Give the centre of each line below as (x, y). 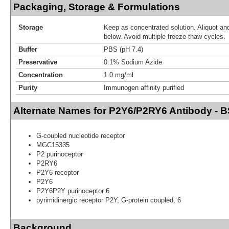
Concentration (41, 75)
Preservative (38, 62)
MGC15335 (53, 145)
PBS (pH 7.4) (123, 49)
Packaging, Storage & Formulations (97, 7)
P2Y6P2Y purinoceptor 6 (73, 191)
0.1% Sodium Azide (133, 62)
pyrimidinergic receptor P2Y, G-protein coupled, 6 (109, 200)
